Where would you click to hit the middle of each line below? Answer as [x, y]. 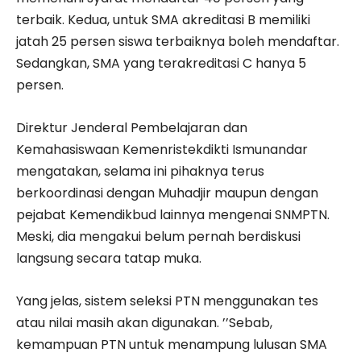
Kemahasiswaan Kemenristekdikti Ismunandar [162, 149]
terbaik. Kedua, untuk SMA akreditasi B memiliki [163, 19]
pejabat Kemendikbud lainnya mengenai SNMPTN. [173, 214]
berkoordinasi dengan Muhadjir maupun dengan [167, 193]
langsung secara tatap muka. [109, 258]
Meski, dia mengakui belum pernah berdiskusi [158, 236]
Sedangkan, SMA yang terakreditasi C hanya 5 [161, 63]
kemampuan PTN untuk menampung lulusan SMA [172, 344]
